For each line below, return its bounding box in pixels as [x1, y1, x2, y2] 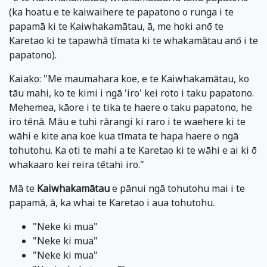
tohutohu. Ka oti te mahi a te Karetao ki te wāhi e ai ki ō [9, 143, 257, 157]
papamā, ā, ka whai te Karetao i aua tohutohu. [9, 195, 215, 209]
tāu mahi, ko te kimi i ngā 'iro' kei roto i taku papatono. [9, 86, 254, 100]
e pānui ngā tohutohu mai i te [110, 181, 245, 195]
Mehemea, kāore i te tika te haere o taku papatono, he [9, 100, 252, 114]
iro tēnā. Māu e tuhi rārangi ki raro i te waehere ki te [9, 114, 246, 128]
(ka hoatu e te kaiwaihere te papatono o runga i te [9, 5, 234, 18]
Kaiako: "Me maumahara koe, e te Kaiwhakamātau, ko [9, 72, 249, 85]
